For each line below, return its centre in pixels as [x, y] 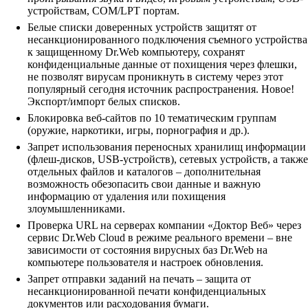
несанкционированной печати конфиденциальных [147, 291]
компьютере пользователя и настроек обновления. [145, 263]
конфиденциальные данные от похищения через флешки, [162, 65]
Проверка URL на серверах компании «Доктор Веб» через [164, 225]
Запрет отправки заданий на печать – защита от [139, 279]
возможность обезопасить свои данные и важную [144, 184]
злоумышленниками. [76, 209]
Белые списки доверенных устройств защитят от [142, 27]
